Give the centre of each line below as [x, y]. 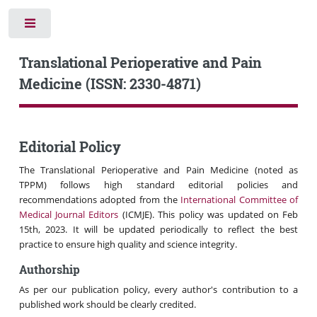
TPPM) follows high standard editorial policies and [158, 184]
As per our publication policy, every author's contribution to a [158, 290]
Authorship [49, 269]
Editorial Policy [70, 146]
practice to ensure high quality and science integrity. [128, 244]
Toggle [75, 27]
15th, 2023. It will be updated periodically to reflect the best [158, 229]
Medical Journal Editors [69, 214]
